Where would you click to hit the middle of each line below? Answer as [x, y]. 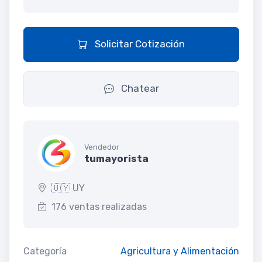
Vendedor [102, 147]
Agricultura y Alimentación [180, 251]
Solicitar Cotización [139, 44]
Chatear [139, 88]
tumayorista [116, 159]
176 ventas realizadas [99, 206]
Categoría [45, 251]
